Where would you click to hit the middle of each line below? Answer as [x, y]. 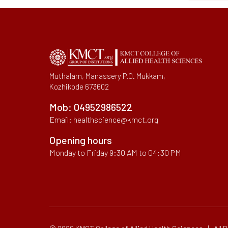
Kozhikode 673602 [79, 87]
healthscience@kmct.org [116, 120]
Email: [61, 120]
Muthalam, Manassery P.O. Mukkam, [107, 76]
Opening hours [81, 140]
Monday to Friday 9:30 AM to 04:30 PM [115, 153]
